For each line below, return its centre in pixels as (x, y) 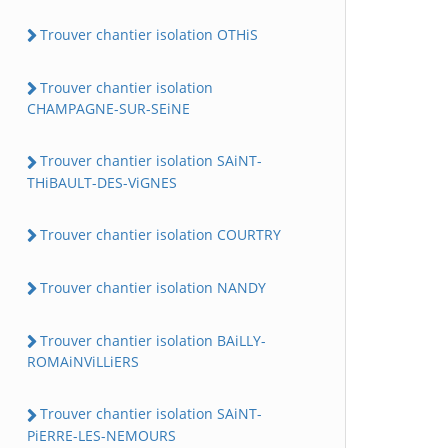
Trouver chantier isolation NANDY (153, 287)
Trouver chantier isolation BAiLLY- (153, 340)
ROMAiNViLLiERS (83, 362)
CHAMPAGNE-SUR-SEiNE (108, 109)
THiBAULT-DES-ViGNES (102, 182)
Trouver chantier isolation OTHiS (149, 34)
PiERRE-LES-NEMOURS (101, 435)
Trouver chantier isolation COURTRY (160, 234)
